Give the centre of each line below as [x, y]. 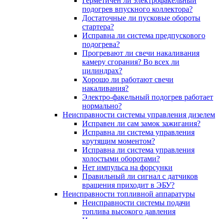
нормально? [102, 106]
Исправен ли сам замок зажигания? [141, 123]
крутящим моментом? [119, 141]
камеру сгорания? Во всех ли [131, 62]
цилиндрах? [102, 71]
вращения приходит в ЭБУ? [128, 185]
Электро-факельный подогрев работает [148, 97]
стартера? [98, 27]
